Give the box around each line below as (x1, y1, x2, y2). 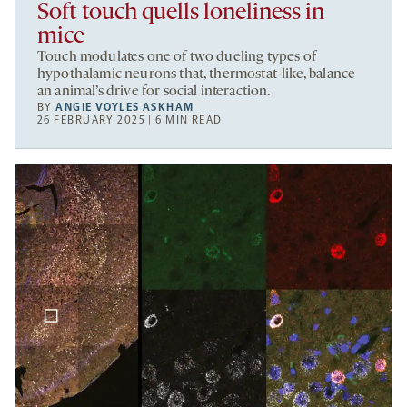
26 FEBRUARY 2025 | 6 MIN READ (37, 113, 223, 126)
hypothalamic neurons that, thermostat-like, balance (37, 66, 356, 82)
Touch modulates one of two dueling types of (37, 49, 316, 65)
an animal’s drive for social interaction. (37, 84, 271, 99)
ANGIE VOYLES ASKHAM (55, 100, 194, 114)
